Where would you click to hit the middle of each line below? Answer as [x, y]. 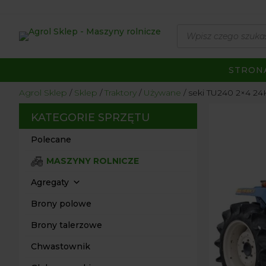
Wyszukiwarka [208, 28]
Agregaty [50, 182]
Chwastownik [61, 246]
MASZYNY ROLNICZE [93, 161]
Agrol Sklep [43, 93]
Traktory [121, 93]
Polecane [51, 140]
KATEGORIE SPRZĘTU [91, 118]
